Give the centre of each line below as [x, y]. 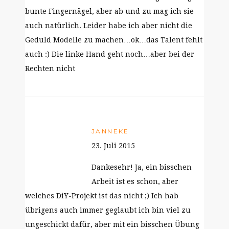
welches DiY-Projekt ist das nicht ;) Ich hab [102, 196]
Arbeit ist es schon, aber [135, 181]
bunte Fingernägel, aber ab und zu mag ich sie [109, 11]
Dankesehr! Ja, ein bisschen [142, 167]
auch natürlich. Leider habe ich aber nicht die [109, 26]
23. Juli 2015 [113, 146]
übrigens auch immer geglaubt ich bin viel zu [108, 210]
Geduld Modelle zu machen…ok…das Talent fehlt [114, 40]
